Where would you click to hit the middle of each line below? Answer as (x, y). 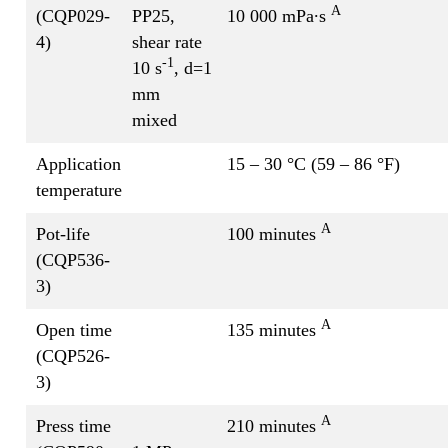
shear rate (167, 41)
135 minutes (274, 329)
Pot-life (63, 233)
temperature (79, 189)
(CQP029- (73, 15)
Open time (74, 329)
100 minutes (274, 233)
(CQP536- (73, 259)
